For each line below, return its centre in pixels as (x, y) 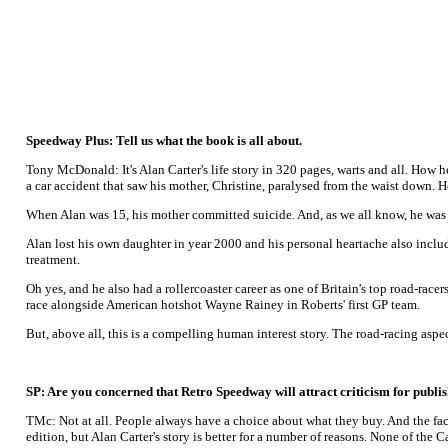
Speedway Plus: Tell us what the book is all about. (164, 140)
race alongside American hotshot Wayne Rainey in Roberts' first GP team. (223, 304)
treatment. (53, 259)
